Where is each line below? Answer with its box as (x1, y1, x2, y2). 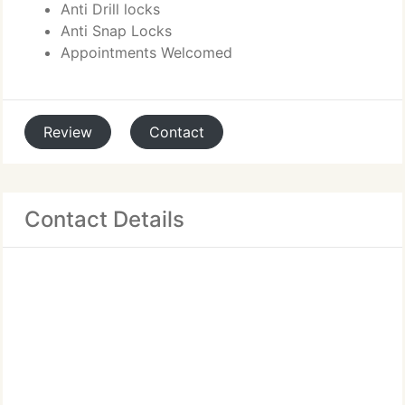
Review (43, 123, 92, 141)
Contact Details (24, 206, 184, 232)
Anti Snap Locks (61, 22, 172, 40)
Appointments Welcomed (61, 43, 232, 61)
